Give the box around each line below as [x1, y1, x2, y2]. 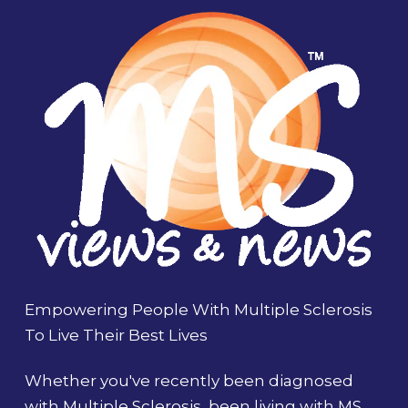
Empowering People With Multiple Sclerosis [24, 300, 372, 319]
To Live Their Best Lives [24, 325, 208, 344]
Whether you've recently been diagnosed [24, 372, 353, 390]
